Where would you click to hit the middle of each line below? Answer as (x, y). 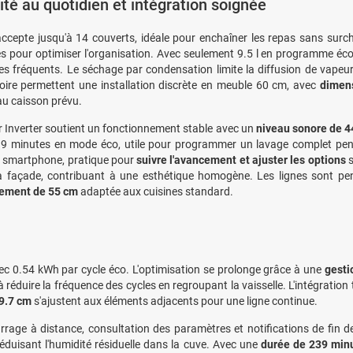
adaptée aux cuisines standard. (155, 191)
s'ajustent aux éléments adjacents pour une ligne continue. (175, 301)
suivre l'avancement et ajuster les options (241, 160)
